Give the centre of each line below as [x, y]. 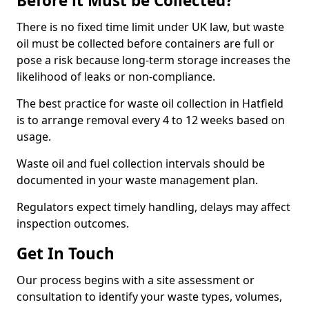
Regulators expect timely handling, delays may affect [153, 207]
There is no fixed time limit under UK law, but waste [150, 27]
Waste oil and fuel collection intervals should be [141, 163]
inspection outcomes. [73, 223]
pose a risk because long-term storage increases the [153, 60]
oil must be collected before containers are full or [146, 43]
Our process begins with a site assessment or [136, 280]
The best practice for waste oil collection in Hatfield [150, 103]
